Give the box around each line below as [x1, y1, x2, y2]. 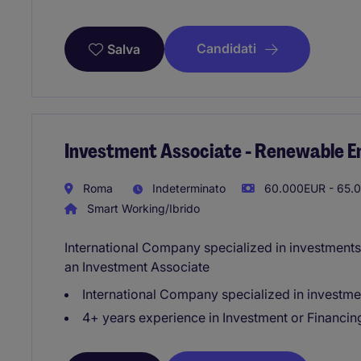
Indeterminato [149, 180, 226, 195]
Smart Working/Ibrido [84, 201, 200, 216]
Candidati [197, 40, 256, 57]
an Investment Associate [64, 259, 210, 276]
